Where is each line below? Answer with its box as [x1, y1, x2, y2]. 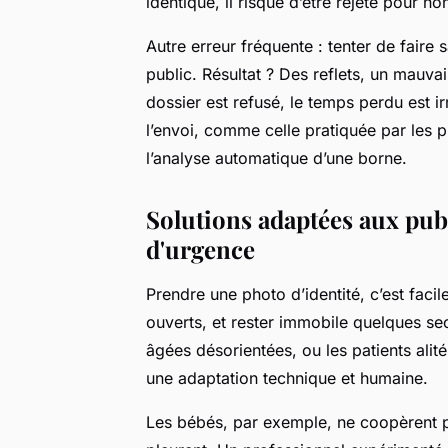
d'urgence [146, 232, 255, 265]
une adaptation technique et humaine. [146, 367, 428, 388]
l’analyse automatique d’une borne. [146, 147, 407, 168]
